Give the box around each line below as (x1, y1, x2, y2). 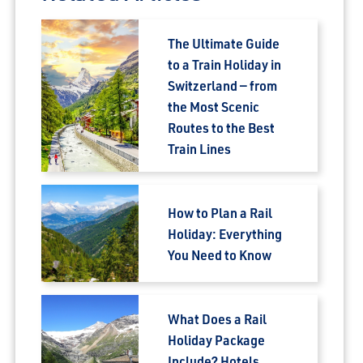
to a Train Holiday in (168, 55, 282, 73)
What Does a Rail (168, 310, 267, 327)
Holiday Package (168, 331, 266, 348)
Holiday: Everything (168, 224, 283, 242)
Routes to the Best (168, 118, 275, 136)
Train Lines (168, 139, 232, 157)
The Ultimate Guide (168, 34, 280, 52)
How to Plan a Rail (168, 203, 273, 221)
